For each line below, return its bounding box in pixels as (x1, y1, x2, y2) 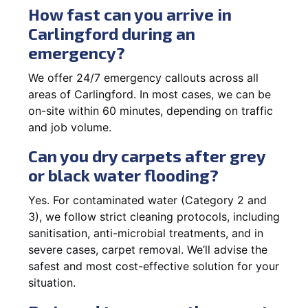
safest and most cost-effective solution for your (28, 258, 279, 273)
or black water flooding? (28, 164, 219, 185)
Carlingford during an (28, 23, 195, 43)
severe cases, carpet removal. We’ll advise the (28, 242, 267, 256)
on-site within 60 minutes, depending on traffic (28, 103, 273, 118)
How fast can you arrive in (28, 3, 232, 24)
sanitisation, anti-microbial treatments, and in (28, 225, 263, 240)
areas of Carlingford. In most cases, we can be (28, 87, 271, 101)
